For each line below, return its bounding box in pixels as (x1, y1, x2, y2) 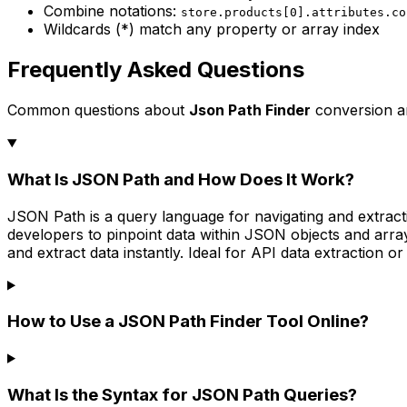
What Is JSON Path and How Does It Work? (7, 168, 354, 190)
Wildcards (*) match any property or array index (44, 20, 380, 39)
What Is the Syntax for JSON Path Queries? (7, 383, 357, 405)
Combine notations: (44, 2, 176, 21)
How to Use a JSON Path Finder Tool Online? (7, 311, 369, 333)
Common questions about (7, 101, 189, 120)
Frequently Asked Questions (7, 56, 304, 84)
